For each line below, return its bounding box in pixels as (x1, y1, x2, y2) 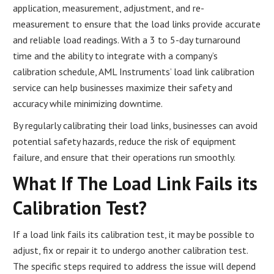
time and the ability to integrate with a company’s (13, 49, 218, 62)
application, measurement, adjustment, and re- (13, 1, 205, 14)
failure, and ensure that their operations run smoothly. (13, 150, 236, 163)
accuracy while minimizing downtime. (13, 97, 163, 109)
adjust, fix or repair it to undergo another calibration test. (13, 243, 248, 256)
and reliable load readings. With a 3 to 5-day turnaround (13, 33, 241, 46)
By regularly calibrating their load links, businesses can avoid (13, 119, 258, 131)
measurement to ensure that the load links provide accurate (13, 17, 261, 30)
